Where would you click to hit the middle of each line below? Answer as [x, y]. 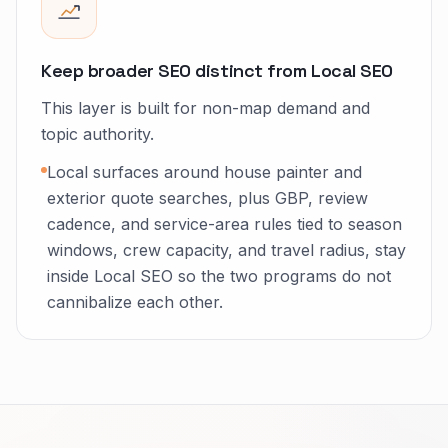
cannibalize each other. [135, 302]
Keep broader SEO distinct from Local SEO [217, 70]
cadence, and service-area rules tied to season [224, 224]
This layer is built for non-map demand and [205, 108]
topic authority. [97, 134]
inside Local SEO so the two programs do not [219, 276]
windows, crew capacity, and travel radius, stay [226, 250]
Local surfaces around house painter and [204, 172]
